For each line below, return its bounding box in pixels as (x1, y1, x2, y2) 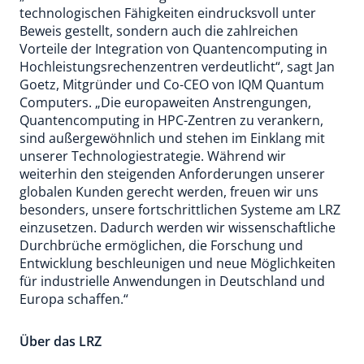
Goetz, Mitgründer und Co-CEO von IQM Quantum (19, 76, 324, 93)
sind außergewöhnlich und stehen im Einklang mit (19, 129, 325, 147)
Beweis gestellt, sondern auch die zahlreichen (19, 22, 298, 40)
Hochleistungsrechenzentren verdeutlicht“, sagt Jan (19, 58, 335, 76)
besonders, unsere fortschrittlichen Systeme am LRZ (19, 201, 340, 219)
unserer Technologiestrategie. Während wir (19, 147, 286, 165)
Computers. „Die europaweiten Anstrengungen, (19, 93, 311, 111)
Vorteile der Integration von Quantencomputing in (19, 40, 327, 58)
